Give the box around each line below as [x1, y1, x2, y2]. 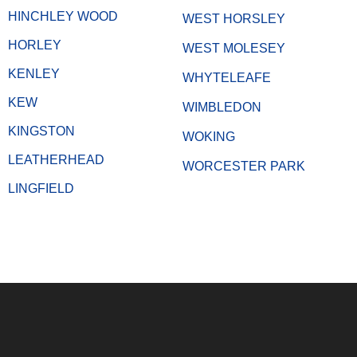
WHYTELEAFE [182, 70, 271, 84]
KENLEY [8, 66, 60, 80]
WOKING [182, 129, 235, 143]
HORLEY [8, 37, 61, 52]
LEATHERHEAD [8, 152, 104, 167]
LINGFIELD [8, 181, 74, 195]
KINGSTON [8, 124, 75, 138]
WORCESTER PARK [182, 159, 305, 173]
